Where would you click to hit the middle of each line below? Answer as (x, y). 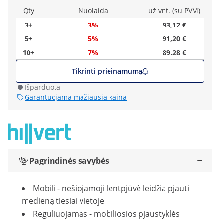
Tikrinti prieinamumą (107, 71)
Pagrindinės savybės (69, 161)
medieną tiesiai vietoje (63, 201)
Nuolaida (93, 11)
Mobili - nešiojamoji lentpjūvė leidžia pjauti (111, 188)
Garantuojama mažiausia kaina (76, 97)
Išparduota (42, 87)
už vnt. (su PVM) (174, 11)
